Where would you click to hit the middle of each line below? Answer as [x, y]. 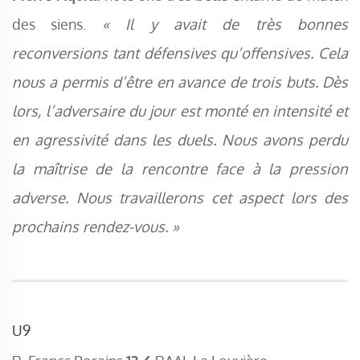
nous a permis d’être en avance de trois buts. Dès [180, 82]
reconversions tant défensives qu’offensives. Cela [180, 53]
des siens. [57, 24]
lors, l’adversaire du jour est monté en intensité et [180, 111]
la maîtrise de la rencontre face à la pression [180, 169]
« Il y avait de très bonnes [225, 24]
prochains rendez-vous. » [98, 227]
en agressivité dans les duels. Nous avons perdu [180, 140]
